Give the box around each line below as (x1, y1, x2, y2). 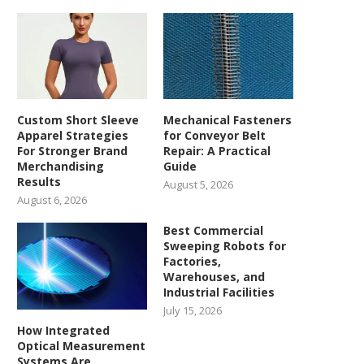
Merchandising (17, 158, 104, 175)
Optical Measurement (17, 337, 145, 353)
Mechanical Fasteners (163, 112, 292, 128)
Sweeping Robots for (163, 238, 287, 254)
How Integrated (17, 322, 110, 338)
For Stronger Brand (17, 143, 128, 159)
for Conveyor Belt (163, 128, 266, 144)
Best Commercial (163, 223, 264, 239)
